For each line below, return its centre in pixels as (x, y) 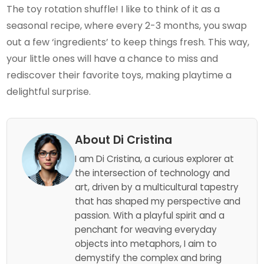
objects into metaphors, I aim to (146, 243)
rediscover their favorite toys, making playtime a (119, 75)
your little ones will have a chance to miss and (113, 58)
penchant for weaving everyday (146, 229)
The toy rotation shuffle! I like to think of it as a (113, 9)
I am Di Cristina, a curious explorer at (155, 159)
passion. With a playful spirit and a (150, 215)
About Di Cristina (124, 140)
